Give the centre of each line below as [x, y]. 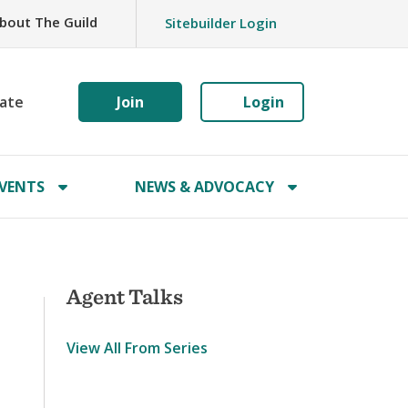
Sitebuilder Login [220, 22]
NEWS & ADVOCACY [204, 187]
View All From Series [137, 348]
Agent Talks [125, 296]
